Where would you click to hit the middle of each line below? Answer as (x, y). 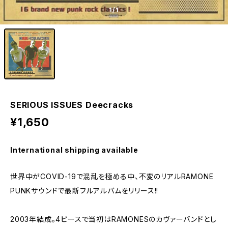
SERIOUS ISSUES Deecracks (72, 105)
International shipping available (74, 150)
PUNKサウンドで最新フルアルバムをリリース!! (84, 191)
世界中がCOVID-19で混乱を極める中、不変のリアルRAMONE (112, 176)
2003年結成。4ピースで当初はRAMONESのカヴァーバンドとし (113, 219)
